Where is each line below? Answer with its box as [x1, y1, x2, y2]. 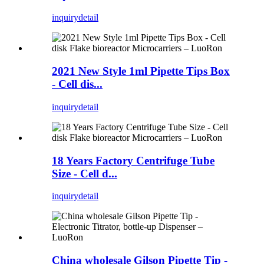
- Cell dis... [52, 78, 103, 91]
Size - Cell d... [52, 167, 117, 180]
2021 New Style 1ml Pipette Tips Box [52, 65, 230, 78]
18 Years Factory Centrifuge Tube [52, 154, 214, 167]
